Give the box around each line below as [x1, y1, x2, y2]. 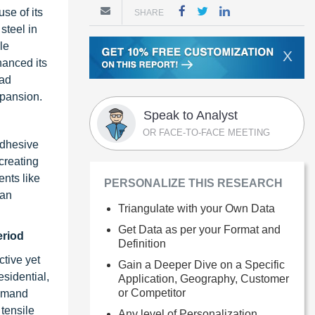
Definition [118, 237, 166, 250]
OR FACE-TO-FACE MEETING [143, 127, 270, 138]
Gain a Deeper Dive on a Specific [118, 258, 285, 271]
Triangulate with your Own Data [118, 202, 275, 214]
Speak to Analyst [143, 108, 238, 122]
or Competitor [118, 286, 186, 299]
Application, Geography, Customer [118, 272, 289, 285]
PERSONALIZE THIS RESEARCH [104, 176, 283, 189]
